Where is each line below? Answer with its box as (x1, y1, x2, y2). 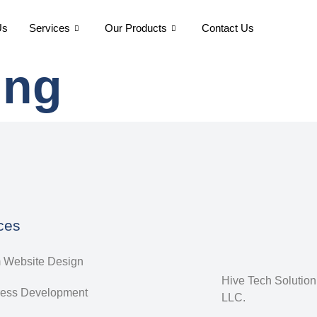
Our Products (105, 22, 168, 34)
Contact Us (202, 22, 255, 34)
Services (29, 22, 71, 34)
